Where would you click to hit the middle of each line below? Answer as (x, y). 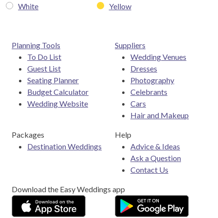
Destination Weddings (64, 146)
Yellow (120, 6)
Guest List (44, 68)
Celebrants (149, 91)
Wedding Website (58, 103)
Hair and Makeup (160, 115)
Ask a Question (156, 158)
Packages (28, 134)
